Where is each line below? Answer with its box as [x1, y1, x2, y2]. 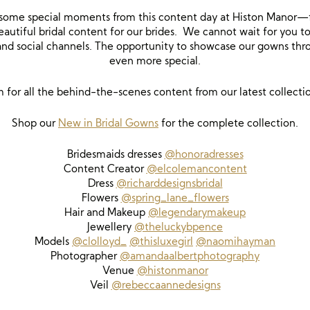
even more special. [109, 54, 201, 67]
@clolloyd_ [72, 235, 127, 248]
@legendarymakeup [148, 206, 246, 219]
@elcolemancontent [146, 162, 247, 175]
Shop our [12, 116, 58, 129]
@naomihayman [196, 235, 275, 248]
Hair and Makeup [64, 206, 148, 219]
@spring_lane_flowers [120, 191, 229, 204]
